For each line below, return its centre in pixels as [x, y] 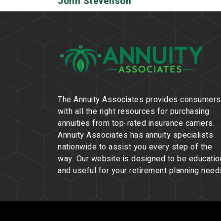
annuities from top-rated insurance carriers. [136, 124]
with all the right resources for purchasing [134, 112]
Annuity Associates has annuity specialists [135, 135]
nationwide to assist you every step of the [135, 147]
